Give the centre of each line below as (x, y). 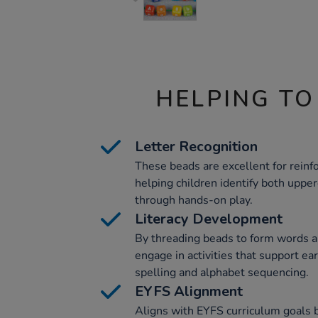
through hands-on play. (194, 200)
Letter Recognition (196, 147)
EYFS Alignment (189, 291)
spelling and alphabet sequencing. (222, 273)
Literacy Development (209, 219)
